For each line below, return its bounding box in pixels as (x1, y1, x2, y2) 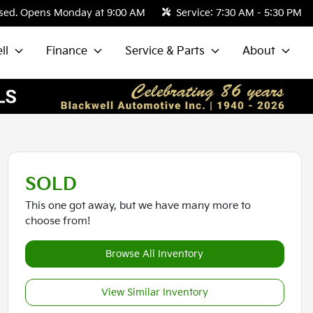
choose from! (24, 214, 90, 228)
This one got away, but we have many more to (24, 199, 251, 213)
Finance (46, 45, 87, 58)
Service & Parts (125, 45, 205, 58)
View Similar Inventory (101, 286, 208, 299)
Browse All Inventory (105, 248, 204, 261)
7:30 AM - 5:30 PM (216, 7, 302, 19)
